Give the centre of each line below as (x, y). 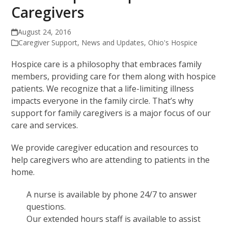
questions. (46, 207)
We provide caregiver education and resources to (105, 148)
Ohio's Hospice (173, 43)
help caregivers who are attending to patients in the (111, 160)
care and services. (45, 125)
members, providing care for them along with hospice (114, 77)
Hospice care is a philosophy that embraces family (107, 64)
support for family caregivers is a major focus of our (111, 113)
